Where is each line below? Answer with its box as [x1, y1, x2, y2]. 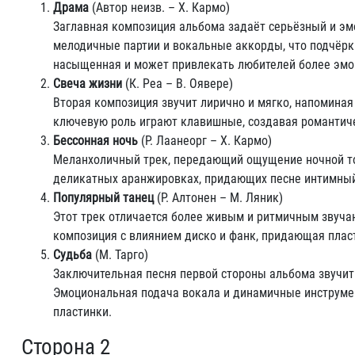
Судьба [53, 247, 92, 262]
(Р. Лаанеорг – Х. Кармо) [138, 133, 272, 148]
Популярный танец [53, 190, 154, 205]
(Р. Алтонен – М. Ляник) [154, 190, 283, 205]
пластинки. [53, 304, 112, 319]
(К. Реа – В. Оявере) [122, 76, 233, 91]
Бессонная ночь [53, 133, 138, 148]
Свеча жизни [53, 76, 122, 91]
